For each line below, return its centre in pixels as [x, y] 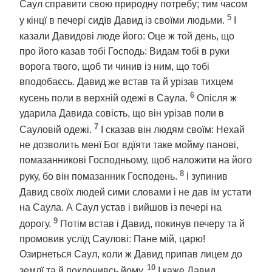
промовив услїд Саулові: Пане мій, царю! [112, 239]
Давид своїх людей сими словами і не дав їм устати [135, 192]
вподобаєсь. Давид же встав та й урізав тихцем [126, 81]
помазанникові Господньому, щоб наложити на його [136, 160]
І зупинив [207, 177]
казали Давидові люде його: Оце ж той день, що [127, 36]
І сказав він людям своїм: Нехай [173, 130]
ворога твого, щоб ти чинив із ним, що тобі [114, 66]
